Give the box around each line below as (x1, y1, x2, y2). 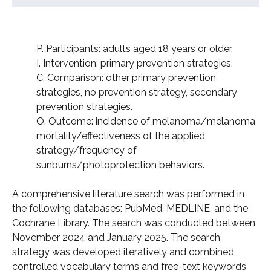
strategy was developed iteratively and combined (12, 246, 234, 258)
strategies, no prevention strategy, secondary (36, 87, 237, 99)
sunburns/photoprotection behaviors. (36, 159, 204, 171)
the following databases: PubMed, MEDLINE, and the (12, 203, 248, 215)
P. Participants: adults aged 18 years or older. (36, 43, 233, 55)
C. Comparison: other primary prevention (36, 72, 216, 84)
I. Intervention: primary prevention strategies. (36, 57, 233, 70)
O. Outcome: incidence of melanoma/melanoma (36, 116, 255, 128)
